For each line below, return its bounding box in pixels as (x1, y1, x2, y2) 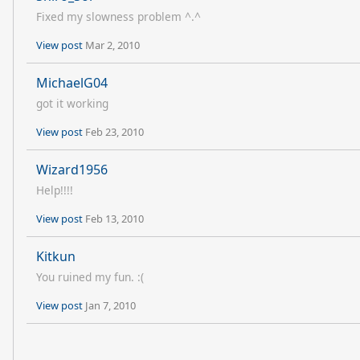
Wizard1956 (36, 161, 108, 178)
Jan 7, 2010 (85, 298, 136, 313)
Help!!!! (36, 182, 73, 198)
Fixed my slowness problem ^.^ (36, 9, 201, 24)
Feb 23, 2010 (85, 125, 144, 139)
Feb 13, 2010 (85, 211, 144, 226)
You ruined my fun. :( (36, 269, 144, 284)
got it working (36, 96, 108, 111)
